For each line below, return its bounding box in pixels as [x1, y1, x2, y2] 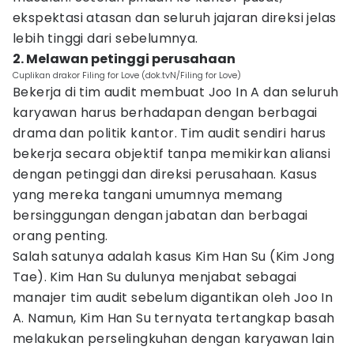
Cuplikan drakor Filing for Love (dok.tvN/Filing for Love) [13, 69, 241, 81]
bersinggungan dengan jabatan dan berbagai [13, 206, 308, 224]
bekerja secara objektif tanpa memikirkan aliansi [13, 145, 331, 163]
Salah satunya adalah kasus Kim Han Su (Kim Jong [13, 247, 335, 265]
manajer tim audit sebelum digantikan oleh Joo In [13, 288, 333, 307]
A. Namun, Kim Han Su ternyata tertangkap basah [13, 309, 335, 327]
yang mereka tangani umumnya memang [13, 186, 283, 204]
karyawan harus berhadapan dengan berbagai [13, 104, 318, 122]
